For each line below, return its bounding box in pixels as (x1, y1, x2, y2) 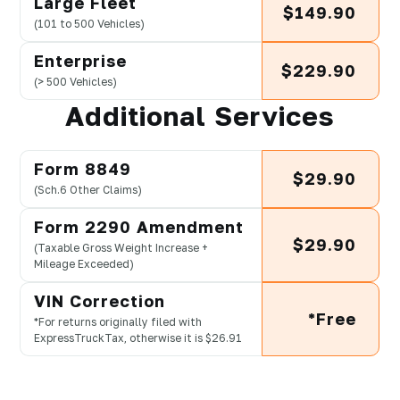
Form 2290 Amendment (34, 217, 244, 237)
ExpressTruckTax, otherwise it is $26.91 (34, 331, 242, 346)
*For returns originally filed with (34, 315, 202, 329)
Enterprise (34, 51, 127, 71)
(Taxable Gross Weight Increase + (34, 241, 208, 255)
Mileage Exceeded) (34, 257, 134, 271)
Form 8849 (34, 159, 131, 179)
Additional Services (64, 100, 335, 133)
